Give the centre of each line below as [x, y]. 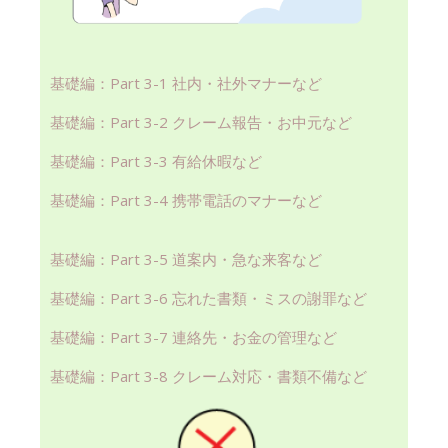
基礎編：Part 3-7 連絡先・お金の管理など [193, 337]
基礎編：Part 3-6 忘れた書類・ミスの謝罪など [208, 298]
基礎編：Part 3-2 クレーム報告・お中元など [201, 122]
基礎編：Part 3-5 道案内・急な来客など [186, 259]
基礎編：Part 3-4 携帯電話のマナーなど [186, 200]
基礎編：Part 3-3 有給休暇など [156, 161]
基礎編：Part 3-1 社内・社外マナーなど [186, 83]
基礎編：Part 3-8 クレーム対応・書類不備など [208, 376]
